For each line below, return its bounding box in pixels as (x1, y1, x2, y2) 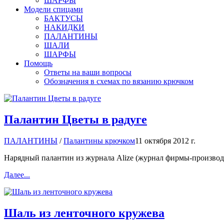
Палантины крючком (63, 136, 135, 145)
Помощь (24, 59, 52, 67)
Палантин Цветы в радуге (4, 112, 147, 126)
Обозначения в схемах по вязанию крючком (44, 77, 193, 85)
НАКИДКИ (44, 23, 84, 31)
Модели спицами (24, 5, 83, 13)
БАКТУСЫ (44, 14, 83, 22)
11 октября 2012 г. (135, 136, 195, 145)
